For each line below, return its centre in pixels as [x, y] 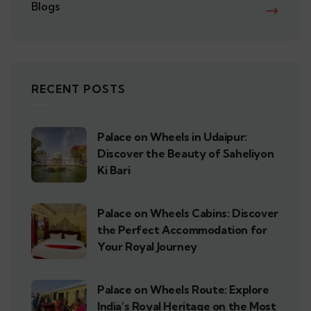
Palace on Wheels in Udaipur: [172, 137]
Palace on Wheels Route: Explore [183, 290]
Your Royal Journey [147, 247]
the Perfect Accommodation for [182, 230]
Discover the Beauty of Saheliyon [186, 154]
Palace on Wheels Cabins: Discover [188, 213]
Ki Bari [114, 170]
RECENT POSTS [78, 89]
